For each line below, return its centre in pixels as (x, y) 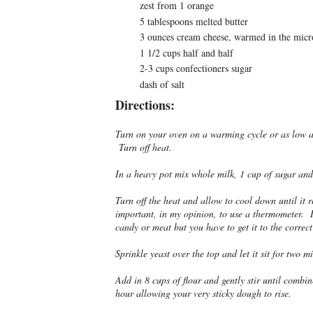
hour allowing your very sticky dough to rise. (203, 293)
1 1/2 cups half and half (186, 52)
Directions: (145, 104)
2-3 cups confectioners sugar (196, 68)
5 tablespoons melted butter (194, 21)
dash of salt (162, 84)
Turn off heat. (143, 147)
